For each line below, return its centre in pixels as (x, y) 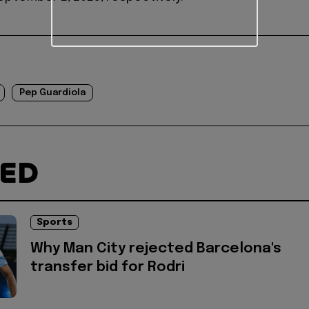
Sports (54, 223)
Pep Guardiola (52, 93)
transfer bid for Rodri (108, 268)
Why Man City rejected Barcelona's (156, 249)
